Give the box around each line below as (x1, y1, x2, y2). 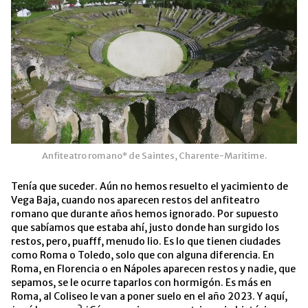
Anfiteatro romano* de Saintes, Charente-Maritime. (41, 150, 267, 162)
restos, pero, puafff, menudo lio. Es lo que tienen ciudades (11, 235, 280, 248)
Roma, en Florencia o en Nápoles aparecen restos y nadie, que (11, 263, 296, 276)
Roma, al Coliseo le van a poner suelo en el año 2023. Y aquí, (11, 290, 287, 303)
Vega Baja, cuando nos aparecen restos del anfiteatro (11, 194, 260, 207)
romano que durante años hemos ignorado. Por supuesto (11, 208, 278, 221)
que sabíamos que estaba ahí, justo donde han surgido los (11, 221, 279, 234)
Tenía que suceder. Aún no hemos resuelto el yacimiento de (11, 180, 288, 193)
